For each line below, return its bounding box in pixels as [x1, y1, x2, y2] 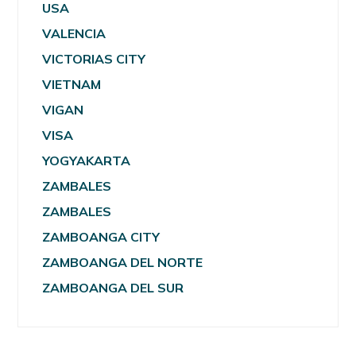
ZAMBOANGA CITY [42, 228, 161, 245]
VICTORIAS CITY [42, 50, 146, 67]
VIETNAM [42, 75, 102, 92]
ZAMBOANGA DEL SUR [42, 279, 184, 296]
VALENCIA [42, 25, 106, 41]
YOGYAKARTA [42, 152, 131, 168]
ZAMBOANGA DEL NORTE [42, 253, 203, 270]
